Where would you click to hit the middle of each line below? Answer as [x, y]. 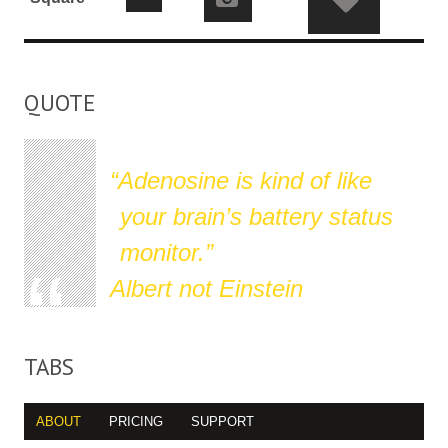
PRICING [135, 421]
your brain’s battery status [256, 216]
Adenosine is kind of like [245, 180]
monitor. [162, 252]
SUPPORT [222, 421]
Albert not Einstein [207, 288]
